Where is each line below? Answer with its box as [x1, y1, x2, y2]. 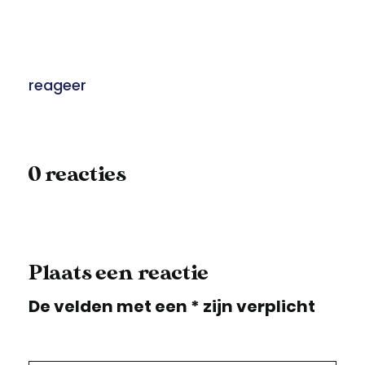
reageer [29, 75, 86, 96]
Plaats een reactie [29, 260, 209, 286]
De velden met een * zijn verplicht [29, 295, 315, 319]
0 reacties [29, 162, 126, 188]
